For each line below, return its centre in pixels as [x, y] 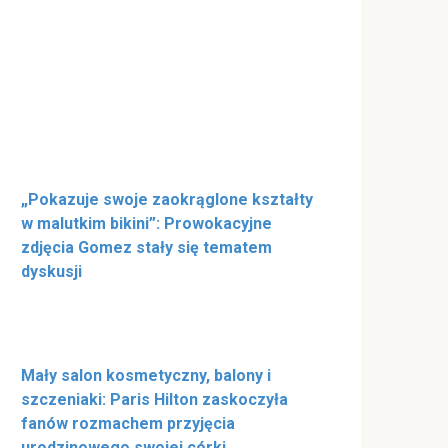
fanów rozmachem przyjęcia [128, 423]
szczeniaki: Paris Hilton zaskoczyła [154, 399]
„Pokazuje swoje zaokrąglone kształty [167, 199]
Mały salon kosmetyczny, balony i [146, 375]
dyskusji [51, 271]
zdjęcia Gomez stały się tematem [146, 247]
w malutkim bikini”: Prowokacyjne [146, 223]
